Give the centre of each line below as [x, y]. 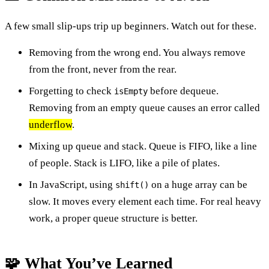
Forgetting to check [71, 91]
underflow [50, 124]
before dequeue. [183, 91]
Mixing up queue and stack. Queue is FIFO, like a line [143, 146]
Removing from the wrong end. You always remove [137, 52]
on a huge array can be [198, 184]
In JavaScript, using [72, 184]
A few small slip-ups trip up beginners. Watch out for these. [131, 26]
